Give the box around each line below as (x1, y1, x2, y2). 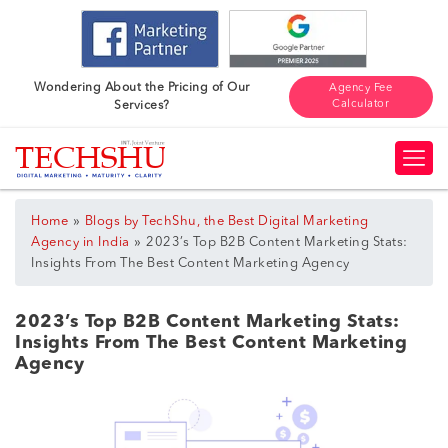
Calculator (332, 98, 390, 110)
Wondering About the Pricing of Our (33, 81, 250, 94)
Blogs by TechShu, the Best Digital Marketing (84, 215, 369, 229)
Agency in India (31, 236, 130, 250)
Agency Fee (329, 82, 393, 94)
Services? (114, 99, 170, 112)
